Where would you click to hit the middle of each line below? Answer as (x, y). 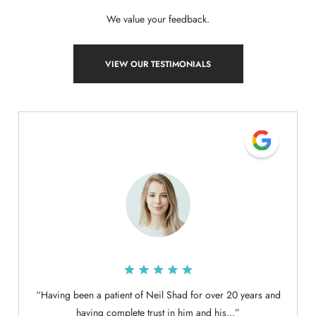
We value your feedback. (158, 19)
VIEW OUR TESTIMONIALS (158, 64)
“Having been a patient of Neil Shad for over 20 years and (158, 294)
